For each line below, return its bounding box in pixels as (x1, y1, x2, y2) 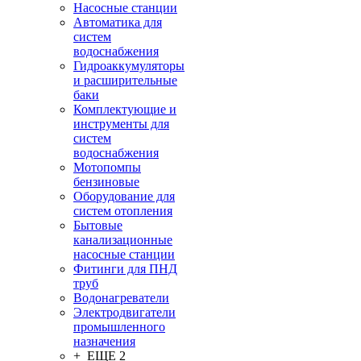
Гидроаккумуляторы (73, 59, 185, 73)
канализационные (73, 233, 172, 247)
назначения (73, 334, 135, 348)
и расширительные (73, 73, 177, 87)
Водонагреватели (73, 291, 169, 305)
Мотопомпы (73, 160, 141, 174)
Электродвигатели (73, 305, 176, 319)
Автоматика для (73, 15, 162, 29)
